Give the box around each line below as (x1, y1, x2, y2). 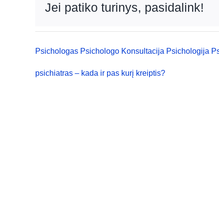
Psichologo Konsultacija (80, 46, 164, 55)
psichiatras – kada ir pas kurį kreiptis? (35, 68, 165, 77)
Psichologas (35, 46, 78, 55)
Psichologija (166, 46, 209, 55)
